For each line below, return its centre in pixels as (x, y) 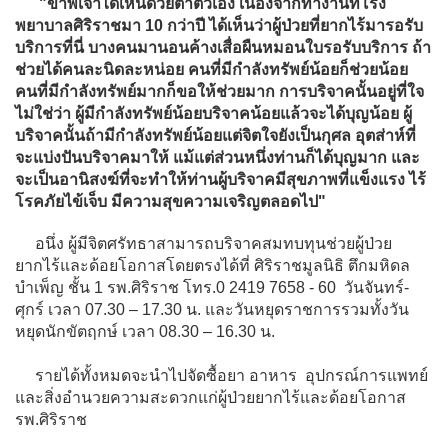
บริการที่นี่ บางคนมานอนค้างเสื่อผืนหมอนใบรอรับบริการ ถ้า (223, 47)
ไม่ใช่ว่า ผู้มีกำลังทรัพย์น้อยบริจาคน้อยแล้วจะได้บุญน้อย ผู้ (213, 113)
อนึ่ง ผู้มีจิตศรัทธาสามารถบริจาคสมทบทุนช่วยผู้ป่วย (203, 243)
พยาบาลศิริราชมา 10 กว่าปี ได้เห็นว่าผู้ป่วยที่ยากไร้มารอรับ (219, 25)
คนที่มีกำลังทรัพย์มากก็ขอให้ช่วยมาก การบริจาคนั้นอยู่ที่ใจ (219, 91)
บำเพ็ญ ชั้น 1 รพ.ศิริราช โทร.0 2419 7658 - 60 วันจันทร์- (212, 287)
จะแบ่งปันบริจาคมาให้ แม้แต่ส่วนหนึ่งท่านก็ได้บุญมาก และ (217, 157)
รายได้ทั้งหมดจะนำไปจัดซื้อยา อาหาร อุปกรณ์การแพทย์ (221, 375)
